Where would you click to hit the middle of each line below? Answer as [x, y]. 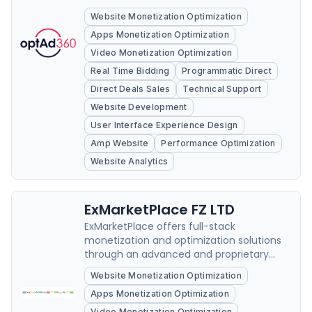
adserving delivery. [129, 282]
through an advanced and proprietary [177, 254]
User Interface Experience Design [164, 125]
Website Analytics [130, 161]
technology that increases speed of [172, 268]
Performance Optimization [218, 143]
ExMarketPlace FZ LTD [159, 210]
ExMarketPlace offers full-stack [160, 226]
